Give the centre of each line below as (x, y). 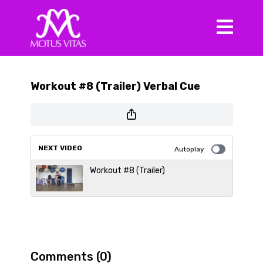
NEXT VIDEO (60, 148)
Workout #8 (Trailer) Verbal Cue (115, 86)
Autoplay (189, 149)
